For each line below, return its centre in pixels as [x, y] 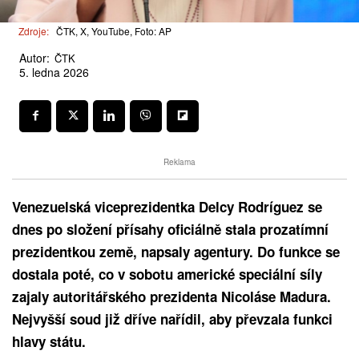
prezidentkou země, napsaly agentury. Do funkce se [176, 251]
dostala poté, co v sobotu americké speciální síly [167, 274]
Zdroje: [34, 31]
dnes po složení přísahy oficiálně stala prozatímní [170, 229]
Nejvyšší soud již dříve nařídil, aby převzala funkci [172, 319]
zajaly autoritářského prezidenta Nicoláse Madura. [171, 296]
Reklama [179, 161]
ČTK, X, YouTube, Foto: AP [114, 31]
